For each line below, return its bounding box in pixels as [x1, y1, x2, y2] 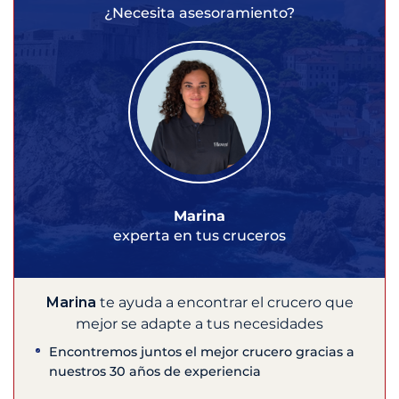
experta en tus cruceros [113, 227, 286, 245]
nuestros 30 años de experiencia [49, 363, 262, 380]
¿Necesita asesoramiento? [104, 4, 295, 22]
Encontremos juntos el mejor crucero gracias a [49, 344, 355, 361]
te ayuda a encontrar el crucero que [95, 294, 354, 312]
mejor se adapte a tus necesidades [76, 315, 323, 333]
